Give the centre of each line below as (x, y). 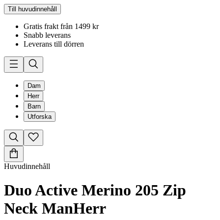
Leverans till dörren (54, 44)
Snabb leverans (47, 35)
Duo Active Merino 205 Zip (95, 190)
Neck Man (39, 208)
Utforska (40, 117)
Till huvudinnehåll (32, 9)
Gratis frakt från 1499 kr (61, 26)
